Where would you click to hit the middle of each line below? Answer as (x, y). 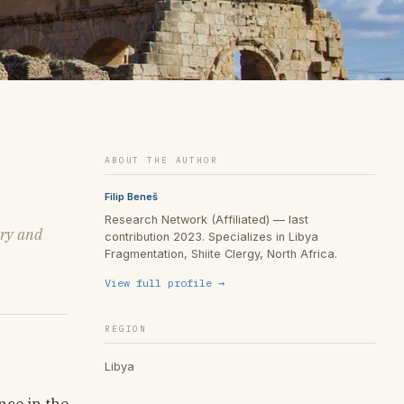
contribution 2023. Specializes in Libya (211, 236)
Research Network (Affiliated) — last (207, 219)
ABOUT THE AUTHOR (161, 160)
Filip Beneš (131, 196)
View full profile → (165, 283)
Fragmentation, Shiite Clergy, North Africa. (221, 253)
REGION (126, 329)
